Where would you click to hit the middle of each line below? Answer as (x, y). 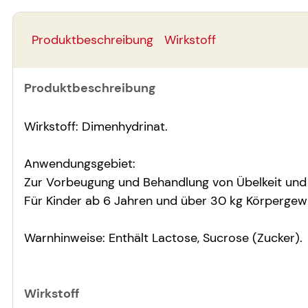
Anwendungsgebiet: (80, 163)
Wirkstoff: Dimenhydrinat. (96, 126)
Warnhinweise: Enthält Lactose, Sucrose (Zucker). (163, 238)
